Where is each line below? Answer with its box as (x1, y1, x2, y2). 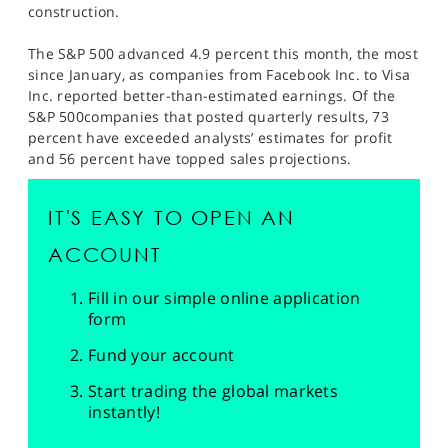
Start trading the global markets (88, 380, 338, 402)
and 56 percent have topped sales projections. (28, 149, 352, 168)
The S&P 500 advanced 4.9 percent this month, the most (28, 44, 418, 63)
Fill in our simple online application (88, 287, 361, 309)
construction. (28, 2, 120, 21)
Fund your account (88, 344, 235, 366)
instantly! (88, 401, 160, 423)
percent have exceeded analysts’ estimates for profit (28, 128, 393, 147)
